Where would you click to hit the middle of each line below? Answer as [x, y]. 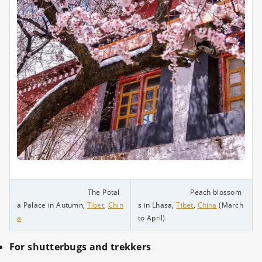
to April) [152, 218]
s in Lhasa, [157, 205]
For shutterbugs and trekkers [80, 247]
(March [230, 205]
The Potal [93, 192]
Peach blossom [213, 192]
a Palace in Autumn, [52, 205]
